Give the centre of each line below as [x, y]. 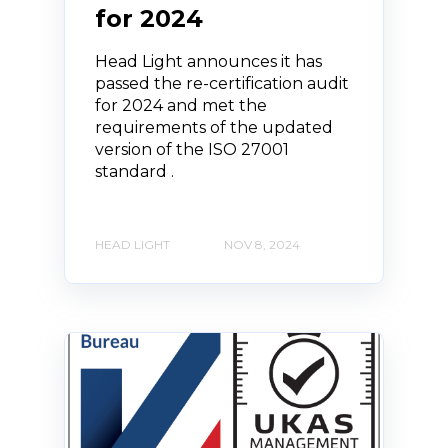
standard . [136, 171]
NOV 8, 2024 [262, 245]
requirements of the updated [214, 127]
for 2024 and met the [181, 105]
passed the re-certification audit [222, 83]
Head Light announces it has [208, 61]
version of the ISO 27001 [192, 149]
